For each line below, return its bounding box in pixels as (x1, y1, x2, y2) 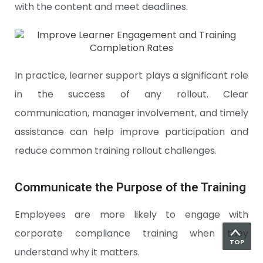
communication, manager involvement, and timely (15, 106, 248, 120)
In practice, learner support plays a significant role (15, 69, 248, 83)
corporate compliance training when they (15, 227, 248, 241)
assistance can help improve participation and (15, 125, 248, 139)
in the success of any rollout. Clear (15, 87, 248, 102)
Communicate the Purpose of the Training (15, 180, 246, 195)
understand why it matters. (15, 245, 140, 259)
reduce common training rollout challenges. (15, 144, 217, 158)
